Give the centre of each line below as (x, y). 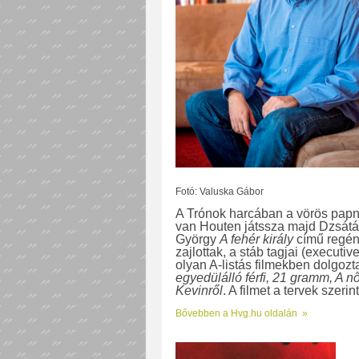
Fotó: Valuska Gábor (219, 191)
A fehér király (256, 239)
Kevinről (199, 290)
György (197, 239)
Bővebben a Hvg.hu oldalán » (241, 313)
